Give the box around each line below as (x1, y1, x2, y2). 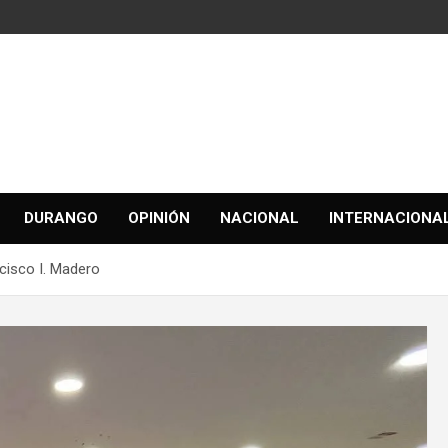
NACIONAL (220, 209, 299, 227)
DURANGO (24, 209, 98, 227)
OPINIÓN (128, 209, 190, 227)
